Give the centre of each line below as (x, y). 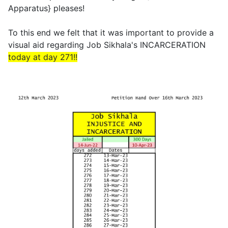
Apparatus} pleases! (46, 8)
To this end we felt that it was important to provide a (111, 33)
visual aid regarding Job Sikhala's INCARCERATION (107, 45)
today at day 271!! (43, 57)
